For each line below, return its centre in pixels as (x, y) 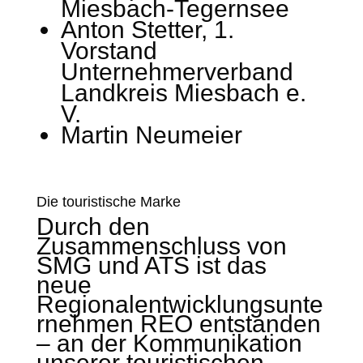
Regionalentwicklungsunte (179, 304)
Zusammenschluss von (161, 246)
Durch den (93, 226)
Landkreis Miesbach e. (183, 93)
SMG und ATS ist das (151, 265)
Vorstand (109, 51)
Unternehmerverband (177, 72)
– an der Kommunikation (169, 343)
